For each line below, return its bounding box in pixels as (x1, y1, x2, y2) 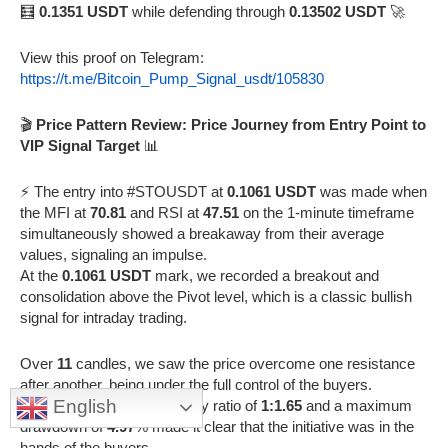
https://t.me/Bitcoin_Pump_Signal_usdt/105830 (20, 69, 324, 87)
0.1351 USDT (39, 2, 128, 20)
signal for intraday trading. (20, 308, 187, 326)
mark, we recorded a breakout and (151, 266, 379, 284)
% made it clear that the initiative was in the (135, 417, 414, 435)
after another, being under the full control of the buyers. (20, 375, 372, 393)
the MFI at (20, 203, 90, 221)
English (48, 395, 117, 417)
